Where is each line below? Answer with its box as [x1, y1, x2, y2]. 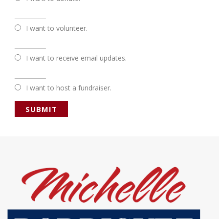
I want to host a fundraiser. [26, 83, 111, 93]
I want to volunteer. [26, 23, 88, 33]
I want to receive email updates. [26, 53, 127, 63]
